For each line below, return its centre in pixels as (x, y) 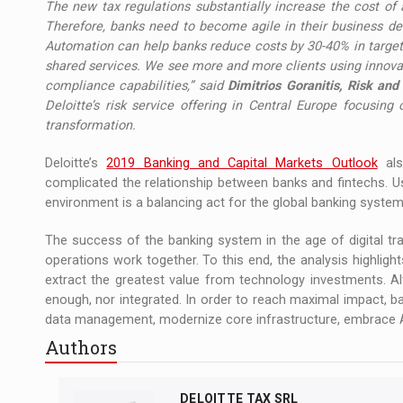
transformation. (90, 125)
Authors (81, 347)
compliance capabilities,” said (137, 85)
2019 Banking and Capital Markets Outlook (242, 163)
